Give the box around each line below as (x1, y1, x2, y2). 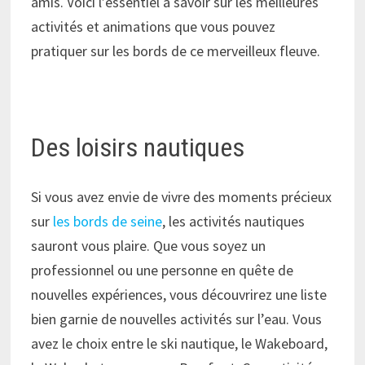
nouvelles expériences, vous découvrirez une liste (31, 284, 328, 304)
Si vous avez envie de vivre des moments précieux (31, 187, 332, 206)
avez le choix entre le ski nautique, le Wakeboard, (31, 333, 328, 353)
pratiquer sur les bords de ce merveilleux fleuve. (31, 42, 321, 61)
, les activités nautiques (162, 211, 306, 231)
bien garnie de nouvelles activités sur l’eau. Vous (31, 309, 323, 328)
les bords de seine (53, 211, 163, 231)
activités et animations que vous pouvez (31, 17, 276, 37)
